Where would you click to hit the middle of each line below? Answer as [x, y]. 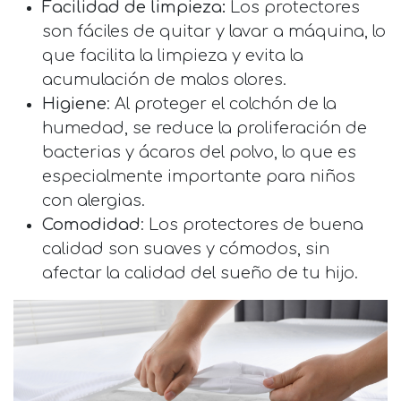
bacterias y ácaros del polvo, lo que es [199, 152]
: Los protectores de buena [252, 224]
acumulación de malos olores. [164, 79]
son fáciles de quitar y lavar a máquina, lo [214, 31]
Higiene [74, 103]
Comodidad [91, 224]
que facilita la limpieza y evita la [173, 55]
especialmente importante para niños [199, 176]
